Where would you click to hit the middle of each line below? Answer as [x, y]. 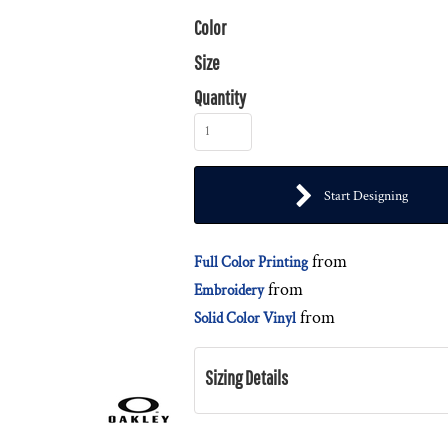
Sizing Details [246, 377]
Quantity [220, 97]
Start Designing [366, 196]
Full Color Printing [251, 262]
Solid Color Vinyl [245, 318]
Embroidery [229, 290]
